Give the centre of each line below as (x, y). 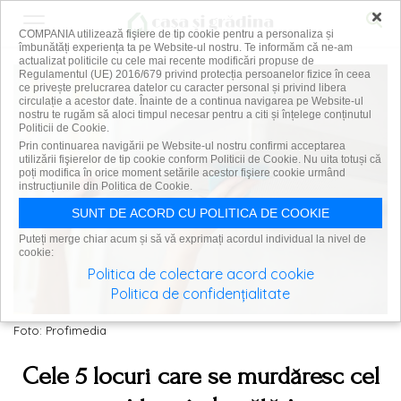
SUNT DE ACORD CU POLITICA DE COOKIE (200, 213)
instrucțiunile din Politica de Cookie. (106, 186)
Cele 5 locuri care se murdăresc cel (200, 375)
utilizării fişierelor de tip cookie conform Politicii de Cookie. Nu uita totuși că (200, 159)
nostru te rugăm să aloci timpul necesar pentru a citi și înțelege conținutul (195, 115)
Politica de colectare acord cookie (200, 274)
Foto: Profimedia (60, 330)
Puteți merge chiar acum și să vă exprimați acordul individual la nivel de (192, 239)
